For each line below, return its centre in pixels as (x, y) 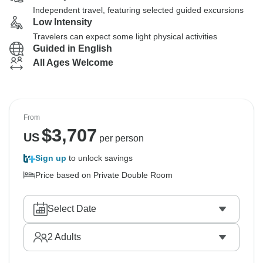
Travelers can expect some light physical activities (125, 36)
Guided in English (73, 48)
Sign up (51, 158)
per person (120, 138)
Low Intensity (63, 22)
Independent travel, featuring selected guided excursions (138, 10)
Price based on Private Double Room (104, 175)
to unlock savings (100, 158)
